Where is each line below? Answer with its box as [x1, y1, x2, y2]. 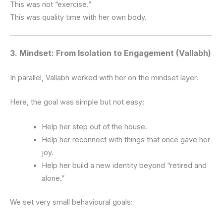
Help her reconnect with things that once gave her [41, 135, 210, 144]
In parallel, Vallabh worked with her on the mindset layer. [10, 73, 198, 82]
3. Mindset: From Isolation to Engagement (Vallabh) [10, 48, 211, 58]
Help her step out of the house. [41, 122, 147, 131]
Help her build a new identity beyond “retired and [41, 161, 207, 170]
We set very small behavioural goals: [10, 197, 133, 207]
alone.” [41, 173, 64, 183]
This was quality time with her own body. [10, 12, 147, 22]
